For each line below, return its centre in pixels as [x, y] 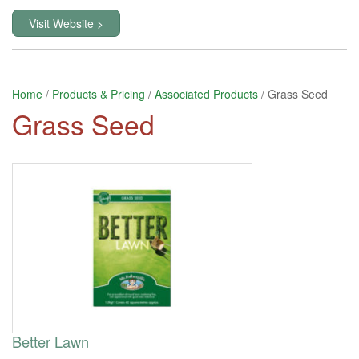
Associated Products [206, 93]
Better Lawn [50, 341]
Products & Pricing [99, 93]
